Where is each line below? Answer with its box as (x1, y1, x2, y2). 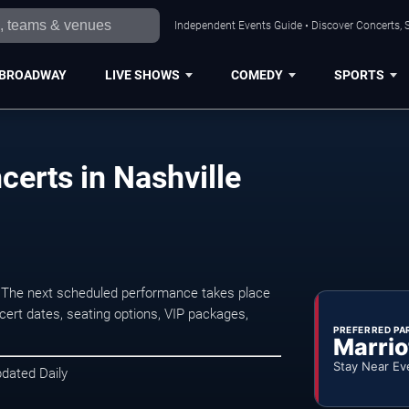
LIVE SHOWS (104, 67, 180, 82)
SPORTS (333, 67, 384, 82)
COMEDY (230, 67, 283, 82)
